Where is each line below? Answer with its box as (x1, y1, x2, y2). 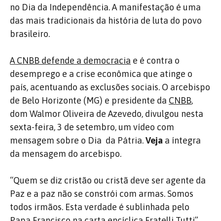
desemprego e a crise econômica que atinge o (10, 69, 192, 79)
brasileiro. (10, 29, 50, 39)
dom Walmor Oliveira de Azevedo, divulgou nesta (10, 109, 203, 119)
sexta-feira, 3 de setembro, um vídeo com (10, 122, 174, 132)
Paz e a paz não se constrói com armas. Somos (10, 188, 193, 199)
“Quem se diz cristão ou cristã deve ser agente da (10, 175, 206, 185)
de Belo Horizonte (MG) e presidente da (10, 95, 169, 106)
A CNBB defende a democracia (10, 55, 131, 66)
